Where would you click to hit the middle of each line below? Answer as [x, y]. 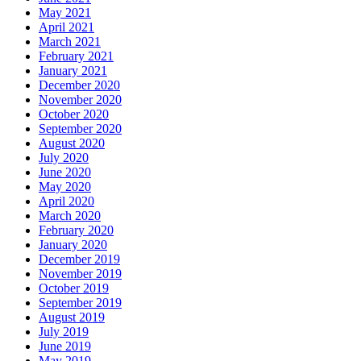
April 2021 [66, 27]
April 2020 [66, 201]
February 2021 [76, 56]
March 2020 [70, 216]
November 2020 [80, 100]
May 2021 [65, 13]
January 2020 [73, 245]
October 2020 [74, 114]
